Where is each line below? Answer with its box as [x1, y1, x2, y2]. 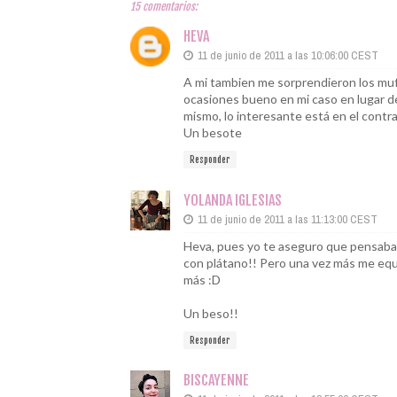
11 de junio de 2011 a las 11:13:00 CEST [198, 211, 378, 227]
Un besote [183, 125, 242, 140]
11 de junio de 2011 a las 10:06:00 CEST [198, 48, 378, 63]
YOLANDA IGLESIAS [183, 191, 282, 209]
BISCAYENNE [183, 371, 249, 389]
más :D [183, 271, 221, 287]
